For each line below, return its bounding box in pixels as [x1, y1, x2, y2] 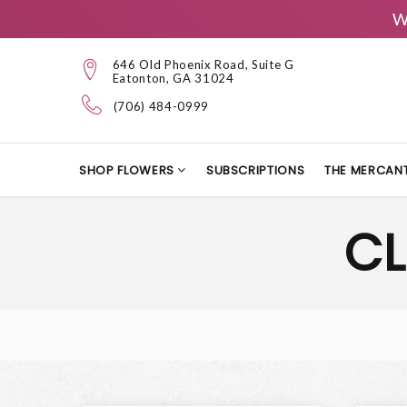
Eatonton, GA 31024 [112, 70, 234, 85]
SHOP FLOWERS [79, 162, 178, 179]
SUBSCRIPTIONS [205, 162, 305, 179]
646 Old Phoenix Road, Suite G [112, 56, 294, 72]
